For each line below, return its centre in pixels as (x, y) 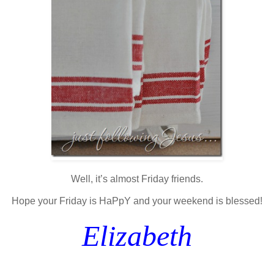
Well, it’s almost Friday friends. (137, 179)
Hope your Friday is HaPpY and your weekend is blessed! (137, 201)
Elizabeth (137, 235)
